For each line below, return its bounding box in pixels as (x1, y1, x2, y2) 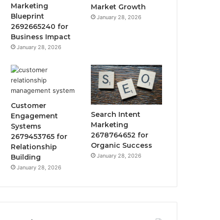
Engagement (11, 111, 58, 120)
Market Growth (91, 2, 146, 11)
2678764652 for (91, 131, 149, 140)
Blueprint (11, 11, 45, 21)
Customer (11, 101, 47, 110)
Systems (11, 121, 42, 131)
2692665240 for (11, 22, 69, 31)
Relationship (11, 142, 57, 151)
